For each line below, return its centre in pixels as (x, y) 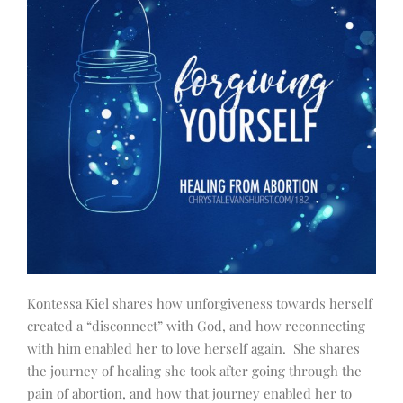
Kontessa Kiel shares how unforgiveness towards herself (200, 304)
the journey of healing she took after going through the (194, 371)
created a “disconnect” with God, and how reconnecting (196, 326)
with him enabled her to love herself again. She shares (193, 349)
